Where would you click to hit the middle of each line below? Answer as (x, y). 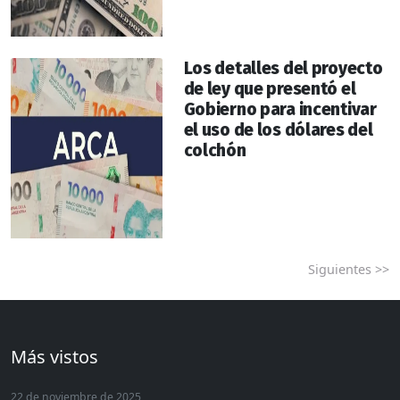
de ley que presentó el (270, 89)
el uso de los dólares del (278, 130)
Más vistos (54, 357)
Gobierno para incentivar (280, 110)
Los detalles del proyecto (283, 69)
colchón (215, 151)
